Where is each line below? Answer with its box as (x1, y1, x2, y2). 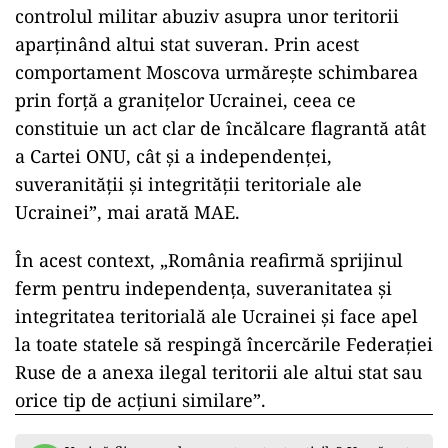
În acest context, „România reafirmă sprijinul (15, 248, 403, 272)
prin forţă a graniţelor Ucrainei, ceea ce (15, 88, 356, 112)
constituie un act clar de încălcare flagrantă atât (15, 116, 426, 140)
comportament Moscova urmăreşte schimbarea (15, 60, 418, 84)
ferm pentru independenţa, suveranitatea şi (15, 276, 392, 300)
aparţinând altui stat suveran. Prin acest (15, 32, 359, 56)
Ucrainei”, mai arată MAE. (15, 200, 240, 224)
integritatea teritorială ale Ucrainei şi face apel (15, 304, 418, 328)
